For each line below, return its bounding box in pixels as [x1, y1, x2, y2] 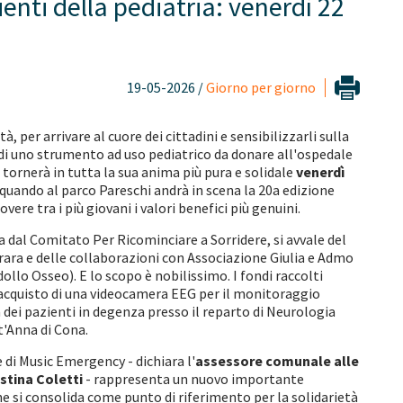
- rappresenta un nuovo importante [83, 370, 304, 388]
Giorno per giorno [206, 78, 316, 96]
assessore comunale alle [195, 352, 359, 370]
